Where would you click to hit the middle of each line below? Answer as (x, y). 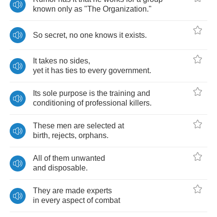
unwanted (88, 158)
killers (139, 103)
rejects (63, 135)
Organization (125, 9)
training (122, 93)
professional (106, 103)
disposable (67, 168)
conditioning (54, 103)
